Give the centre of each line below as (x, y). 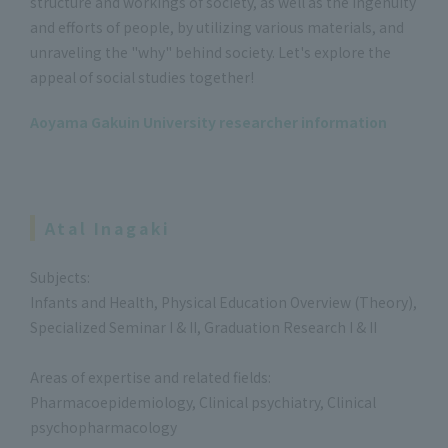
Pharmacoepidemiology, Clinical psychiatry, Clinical (203, 401)
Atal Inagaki (108, 227)
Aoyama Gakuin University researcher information (208, 121)
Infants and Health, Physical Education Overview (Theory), (223, 301)
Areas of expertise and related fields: (150, 376)
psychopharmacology (103, 426)
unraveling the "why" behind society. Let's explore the (210, 51)
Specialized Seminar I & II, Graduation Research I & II (203, 326)
